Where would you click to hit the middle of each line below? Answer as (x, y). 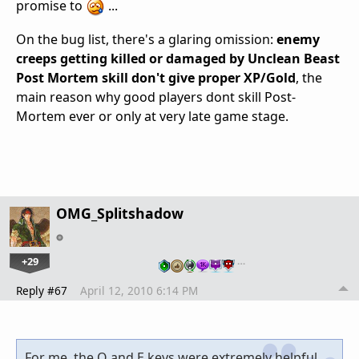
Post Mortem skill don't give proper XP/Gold (156, 78)
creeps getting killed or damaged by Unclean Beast (178, 59)
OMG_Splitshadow (120, 214)
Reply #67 (42, 291)
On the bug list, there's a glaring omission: (146, 40)
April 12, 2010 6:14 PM (139, 291)
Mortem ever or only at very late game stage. (152, 117)
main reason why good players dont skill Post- (156, 97)
